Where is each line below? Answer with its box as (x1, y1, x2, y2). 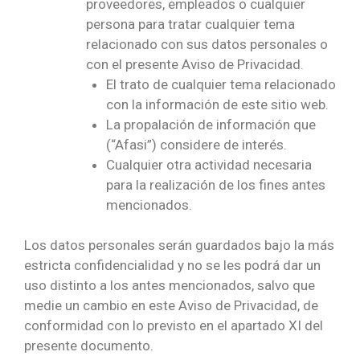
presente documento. (24, 337, 153, 354)
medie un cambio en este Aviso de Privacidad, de (24, 297, 318, 314)
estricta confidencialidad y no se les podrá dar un (24, 257, 321, 274)
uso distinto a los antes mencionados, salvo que (24, 277, 315, 294)
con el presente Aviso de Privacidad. (85, 55, 304, 72)
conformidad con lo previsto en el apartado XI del (24, 317, 323, 334)
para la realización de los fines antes (106, 176, 325, 193)
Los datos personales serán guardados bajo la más (24, 237, 334, 254)
